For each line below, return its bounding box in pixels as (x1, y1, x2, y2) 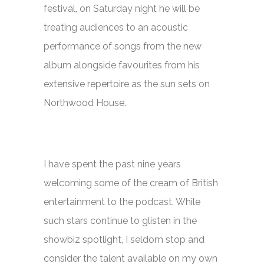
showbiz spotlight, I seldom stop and (44, 234, 204, 245)
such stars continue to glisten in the (44, 215, 197, 226)
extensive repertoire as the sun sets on (44, 78, 210, 90)
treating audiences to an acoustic (44, 22, 188, 33)
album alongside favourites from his (44, 60, 200, 71)
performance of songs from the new (44, 41, 202, 52)
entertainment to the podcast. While (44, 196, 200, 207)
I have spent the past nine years (44, 159, 181, 170)
